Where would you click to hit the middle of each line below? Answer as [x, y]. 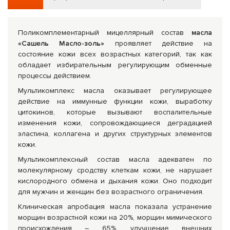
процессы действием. [55, 76]
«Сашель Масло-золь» [61, 43]
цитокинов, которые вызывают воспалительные [115, 112]
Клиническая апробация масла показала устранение [115, 207]
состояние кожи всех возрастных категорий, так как [115, 54]
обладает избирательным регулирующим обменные [115, 65]
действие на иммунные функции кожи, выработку [115, 101]
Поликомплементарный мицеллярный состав [105, 33]
